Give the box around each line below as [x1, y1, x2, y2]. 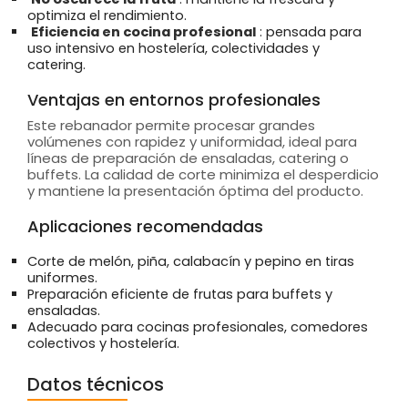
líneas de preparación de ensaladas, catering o [27, 148, 349, 168]
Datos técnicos [27, 371, 164, 397]
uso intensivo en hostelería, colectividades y [27, 38, 320, 57]
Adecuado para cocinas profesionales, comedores [27, 317, 368, 336]
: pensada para [260, 22, 362, 41]
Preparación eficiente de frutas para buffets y [27, 284, 332, 303]
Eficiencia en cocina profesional [31, 22, 256, 41]
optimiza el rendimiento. [27, 5, 187, 25]
